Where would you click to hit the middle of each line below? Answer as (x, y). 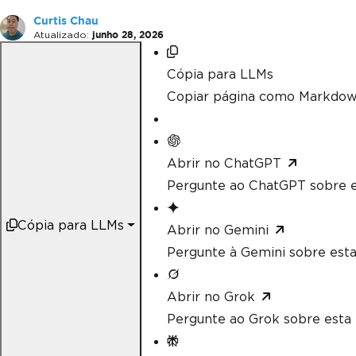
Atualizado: (61, 34)
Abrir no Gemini (217, 230)
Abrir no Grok (211, 296)
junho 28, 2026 (128, 34)
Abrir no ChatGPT (224, 163)
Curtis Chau (66, 21)
